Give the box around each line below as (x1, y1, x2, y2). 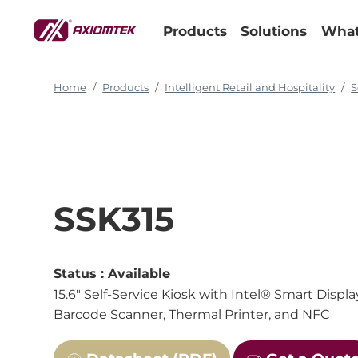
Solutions (241, 23, 308, 39)
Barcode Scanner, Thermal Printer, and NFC (54, 307, 330, 323)
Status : (54, 266, 109, 282)
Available (108, 266, 171, 282)
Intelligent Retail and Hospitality (165, 82, 336, 94)
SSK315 (54, 199, 175, 240)
